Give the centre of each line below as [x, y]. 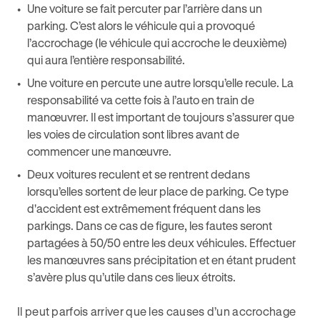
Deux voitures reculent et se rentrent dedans [139, 174]
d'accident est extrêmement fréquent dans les [144, 208]
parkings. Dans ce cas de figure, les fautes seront [150, 225]
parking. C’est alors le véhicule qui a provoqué [141, 25]
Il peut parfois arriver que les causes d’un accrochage [157, 311]
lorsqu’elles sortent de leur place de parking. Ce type [158, 191]
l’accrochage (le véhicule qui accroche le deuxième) [157, 42]
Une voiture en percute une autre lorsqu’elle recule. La [160, 82]
